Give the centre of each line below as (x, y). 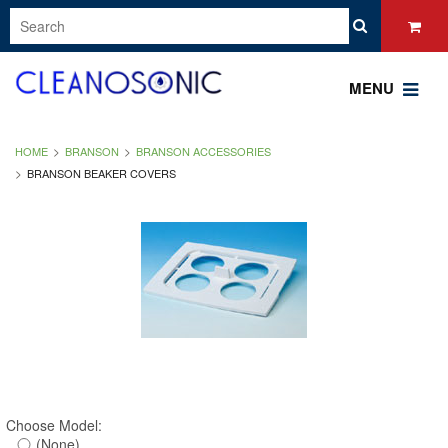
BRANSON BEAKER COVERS (101, 173)
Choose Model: (54, 425)
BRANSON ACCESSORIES (203, 151)
